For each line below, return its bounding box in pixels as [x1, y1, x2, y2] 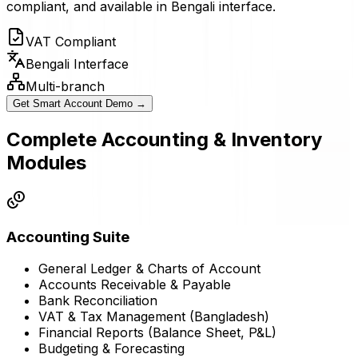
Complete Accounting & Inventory [6, 128, 322, 152]
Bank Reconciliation [38, 292, 157, 309]
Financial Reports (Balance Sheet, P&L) [38, 324, 276, 341]
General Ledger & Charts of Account [38, 261, 261, 277]
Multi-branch [26, 78, 105, 95]
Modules [6, 151, 86, 175]
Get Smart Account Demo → [13, 97, 146, 110]
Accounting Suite [6, 227, 129, 246]
